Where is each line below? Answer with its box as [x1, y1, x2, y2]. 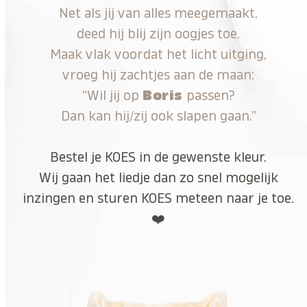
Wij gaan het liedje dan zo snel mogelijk [38, 171, 278, 184]
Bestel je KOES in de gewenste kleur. [50, 150, 267, 164]
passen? [182, 88, 235, 102]
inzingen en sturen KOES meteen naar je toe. [23, 191, 295, 205]
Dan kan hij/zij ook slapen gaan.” [60, 109, 256, 123]
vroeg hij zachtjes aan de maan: [62, 68, 255, 82]
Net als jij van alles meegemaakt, [59, 6, 258, 20]
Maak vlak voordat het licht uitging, [50, 47, 267, 61]
